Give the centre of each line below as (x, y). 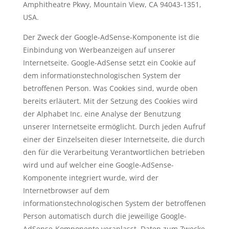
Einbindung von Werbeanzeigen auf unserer (99, 50)
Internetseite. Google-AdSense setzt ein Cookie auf (109, 63)
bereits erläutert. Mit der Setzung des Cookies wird (110, 101)
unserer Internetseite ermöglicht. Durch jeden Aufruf (114, 127)
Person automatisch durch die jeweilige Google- (105, 216)
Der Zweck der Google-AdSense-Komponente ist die (111, 37)
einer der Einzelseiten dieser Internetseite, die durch (114, 139)
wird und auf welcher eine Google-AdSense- (98, 165)
